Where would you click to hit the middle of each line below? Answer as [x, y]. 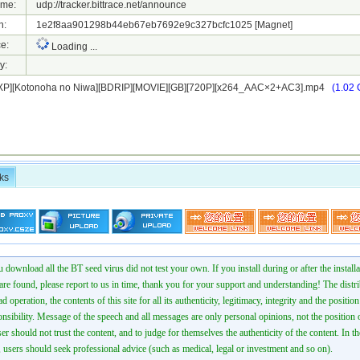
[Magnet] [274, 25]
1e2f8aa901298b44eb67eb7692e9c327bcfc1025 [141, 25]
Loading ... [73, 47]
